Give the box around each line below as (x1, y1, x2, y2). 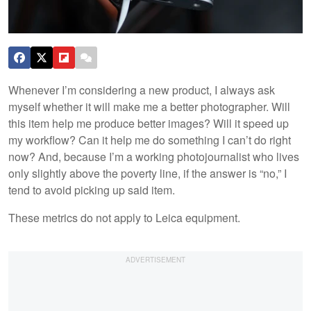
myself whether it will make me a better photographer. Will (8, 98, 290, 115)
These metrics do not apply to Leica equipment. (8, 209, 240, 226)
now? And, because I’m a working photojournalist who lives (8, 148, 299, 165)
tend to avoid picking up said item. (8, 181, 175, 198)
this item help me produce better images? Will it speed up (8, 115, 289, 131)
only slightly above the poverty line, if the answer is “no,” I (8, 165, 287, 181)
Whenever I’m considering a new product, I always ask (8, 81, 275, 98)
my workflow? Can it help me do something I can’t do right (8, 131, 291, 148)
